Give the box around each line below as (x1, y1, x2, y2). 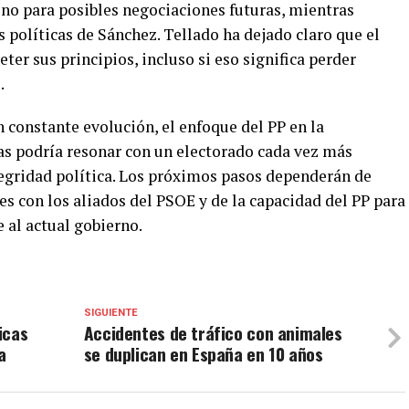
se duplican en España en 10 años (83, 341, 323, 367)
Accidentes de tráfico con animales (83, 320, 342, 346)
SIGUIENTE (83, 307, 138, 319)
